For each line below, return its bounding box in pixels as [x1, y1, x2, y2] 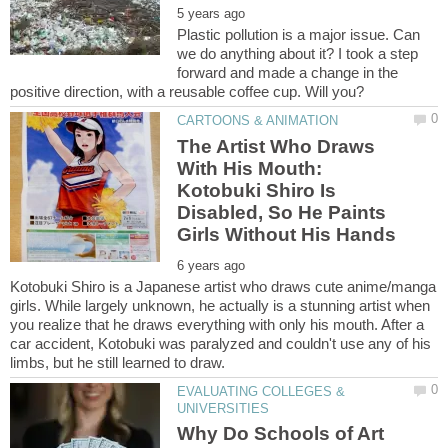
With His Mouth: [177, 157, 323, 179]
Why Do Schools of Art [177, 423, 385, 445]
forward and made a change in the [177, 64, 399, 82]
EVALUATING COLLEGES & [177, 383, 346, 399]
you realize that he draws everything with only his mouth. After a [10, 315, 424, 333]
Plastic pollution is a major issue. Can [177, 26, 421, 44]
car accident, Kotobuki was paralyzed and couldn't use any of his [10, 334, 431, 352]
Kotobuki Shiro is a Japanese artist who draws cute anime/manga [10, 277, 436, 295]
